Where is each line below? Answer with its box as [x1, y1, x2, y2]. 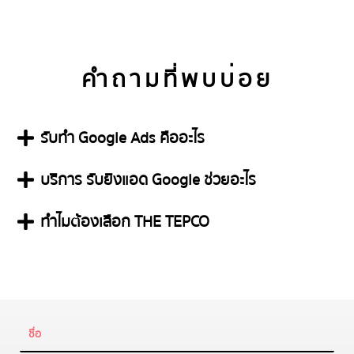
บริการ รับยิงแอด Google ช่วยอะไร [40, 167, 256, 192]
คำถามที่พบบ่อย [81, 60, 273, 98]
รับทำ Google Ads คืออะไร [40, 125, 205, 150]
